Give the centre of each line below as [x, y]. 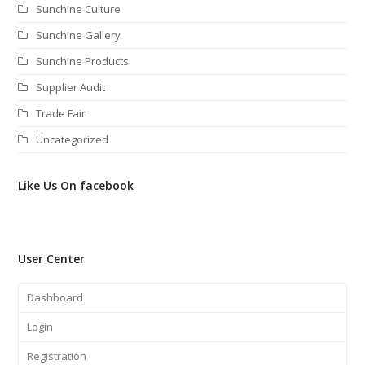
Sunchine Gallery [79, 35]
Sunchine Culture [79, 9]
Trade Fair [61, 114]
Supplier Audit [71, 88]
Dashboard [55, 298]
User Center [52, 259]
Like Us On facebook [76, 186]
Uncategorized [73, 140]
